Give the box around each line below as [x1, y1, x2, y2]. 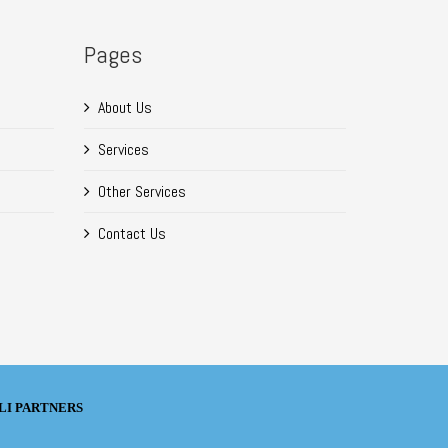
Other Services [97, 180, 186, 202]
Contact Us [97, 222, 166, 244]
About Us [97, 96, 152, 118]
